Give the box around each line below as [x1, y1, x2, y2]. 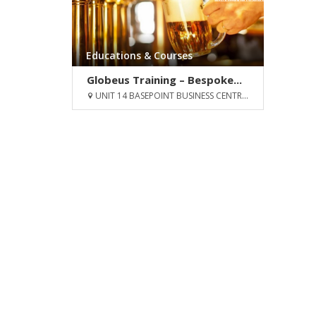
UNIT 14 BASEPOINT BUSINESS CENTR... [92, 90, 248, 102]
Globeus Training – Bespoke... [87, 73, 242, 87]
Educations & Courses [86, 49, 193, 63]
